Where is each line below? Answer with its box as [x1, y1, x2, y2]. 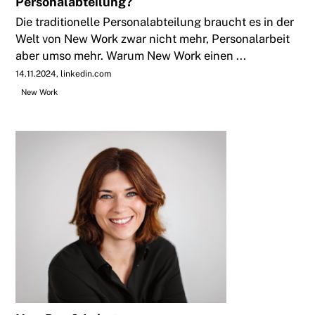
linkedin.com [60, 69, 112, 79]
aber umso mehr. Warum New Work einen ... [15, 49, 247, 63]
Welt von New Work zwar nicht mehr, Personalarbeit [15, 32, 290, 46]
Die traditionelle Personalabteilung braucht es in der [15, 15, 295, 30]
